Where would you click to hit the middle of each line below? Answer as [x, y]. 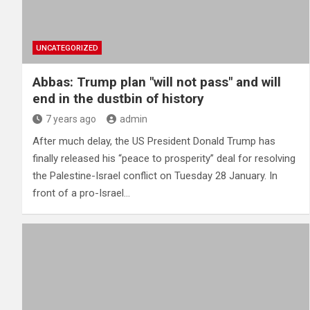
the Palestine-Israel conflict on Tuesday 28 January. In [155, 176]
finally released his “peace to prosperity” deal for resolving [164, 159]
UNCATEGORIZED [67, 48]
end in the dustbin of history [118, 99]
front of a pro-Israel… [81, 193]
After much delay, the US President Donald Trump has [154, 142]
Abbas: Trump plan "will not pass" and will [157, 82]
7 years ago [71, 119]
